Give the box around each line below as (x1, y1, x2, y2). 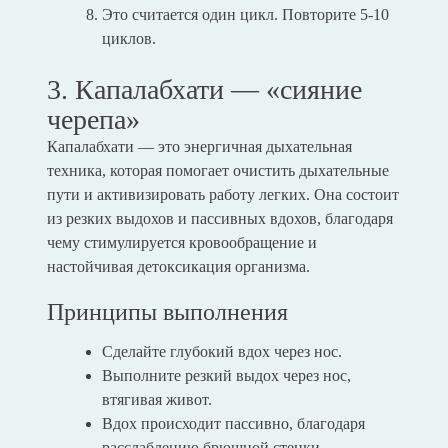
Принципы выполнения (46, 299, 288, 326)
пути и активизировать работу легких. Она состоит (46, 186, 399, 204)
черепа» (46, 104, 140, 136)
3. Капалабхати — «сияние (46, 74, 362, 106)
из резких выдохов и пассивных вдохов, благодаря (46, 210, 393, 228)
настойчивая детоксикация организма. (46, 258, 310, 276)
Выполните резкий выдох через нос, (101, 367, 351, 385)
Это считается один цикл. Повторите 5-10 (101, 6, 389, 24)
